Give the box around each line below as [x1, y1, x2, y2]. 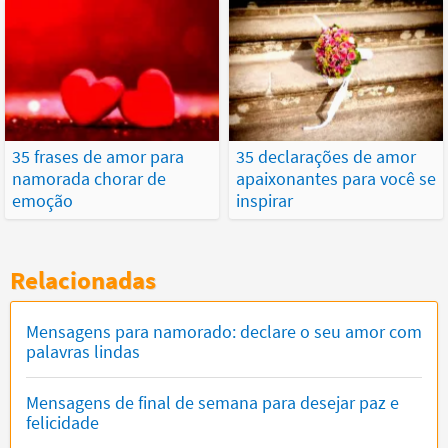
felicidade [26, 411, 99, 435]
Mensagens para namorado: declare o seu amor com [26, 320, 422, 344]
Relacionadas [10, 264, 156, 297]
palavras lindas [26, 340, 140, 364]
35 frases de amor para [12, 145, 184, 169]
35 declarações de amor [236, 145, 416, 169]
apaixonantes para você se [236, 167, 436, 191]
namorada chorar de [12, 167, 166, 191]
